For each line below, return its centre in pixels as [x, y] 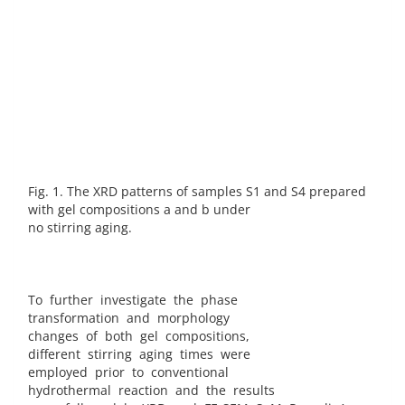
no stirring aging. [80, 228]
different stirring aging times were [139, 354]
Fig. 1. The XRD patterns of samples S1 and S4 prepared [197, 192]
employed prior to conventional [128, 372]
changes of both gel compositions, [139, 336]
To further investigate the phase [133, 300]
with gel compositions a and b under [139, 210]
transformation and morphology [129, 318]
